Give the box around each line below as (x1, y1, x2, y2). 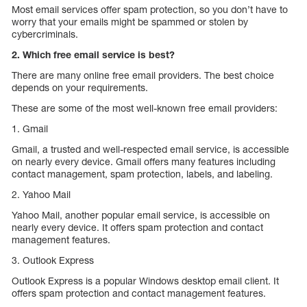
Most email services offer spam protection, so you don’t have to (12, 3, 288, 16)
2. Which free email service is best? (12, 49, 175, 61)
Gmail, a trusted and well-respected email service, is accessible (12, 143, 289, 156)
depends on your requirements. (12, 82, 148, 94)
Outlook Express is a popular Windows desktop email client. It (12, 275, 279, 287)
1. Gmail (12, 123, 48, 135)
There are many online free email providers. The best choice (12, 69, 274, 82)
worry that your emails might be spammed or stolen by (12, 16, 248, 28)
